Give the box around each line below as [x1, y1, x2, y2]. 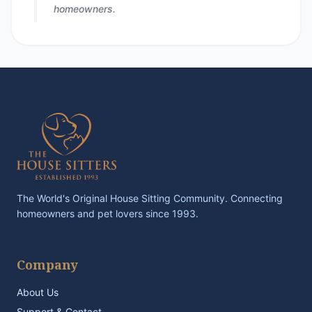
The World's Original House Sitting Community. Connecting [17, 192, 283, 204]
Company [17, 256, 78, 273]
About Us [17, 286, 58, 298]
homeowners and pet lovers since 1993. [17, 208, 198, 219]
